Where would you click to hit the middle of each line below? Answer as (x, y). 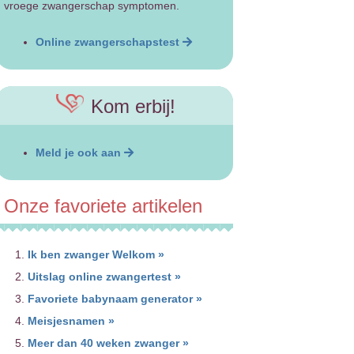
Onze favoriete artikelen (103, 205)
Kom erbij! (130, 107)
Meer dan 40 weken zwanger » (108, 343)
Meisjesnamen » (71, 321)
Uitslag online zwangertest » (104, 277)
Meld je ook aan (78, 152)
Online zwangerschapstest (109, 41)
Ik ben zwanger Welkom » (96, 255)
